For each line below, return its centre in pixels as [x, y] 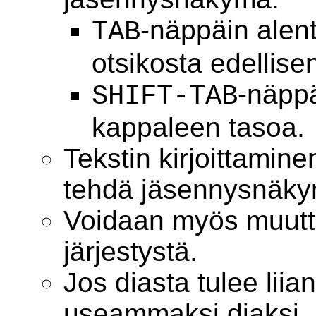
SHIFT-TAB [164, 96]
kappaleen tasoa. [198, 127]
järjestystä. [130, 251]
